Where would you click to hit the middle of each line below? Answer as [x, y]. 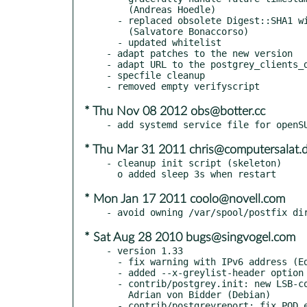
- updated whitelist [112, 42]
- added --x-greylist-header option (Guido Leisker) [112, 272]
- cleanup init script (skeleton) [194, 163]
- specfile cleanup [156, 75]
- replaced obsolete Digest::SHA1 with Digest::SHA [112, 20]
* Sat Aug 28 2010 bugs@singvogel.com [190, 237]
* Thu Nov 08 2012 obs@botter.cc [175, 111]
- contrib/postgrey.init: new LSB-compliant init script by [112, 283]
